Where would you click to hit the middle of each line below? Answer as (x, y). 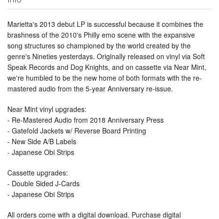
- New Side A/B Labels (42, 142)
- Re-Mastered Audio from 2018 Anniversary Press (86, 120)
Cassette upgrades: (38, 173)
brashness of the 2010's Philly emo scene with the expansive (101, 35)
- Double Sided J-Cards (44, 184)
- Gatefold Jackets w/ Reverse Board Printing (77, 131)
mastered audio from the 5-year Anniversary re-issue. (90, 89)
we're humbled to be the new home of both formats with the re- (105, 78)
